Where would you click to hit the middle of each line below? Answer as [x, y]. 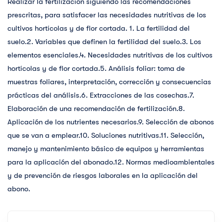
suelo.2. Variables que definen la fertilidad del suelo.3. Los [104, 42]
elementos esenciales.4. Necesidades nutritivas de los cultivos [110, 55]
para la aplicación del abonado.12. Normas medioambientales [111, 162]
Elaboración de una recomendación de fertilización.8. [96, 109]
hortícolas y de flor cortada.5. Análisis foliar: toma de [96, 69]
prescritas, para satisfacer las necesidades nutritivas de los [107, 15]
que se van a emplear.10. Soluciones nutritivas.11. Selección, [106, 136]
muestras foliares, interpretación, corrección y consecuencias [109, 82]
